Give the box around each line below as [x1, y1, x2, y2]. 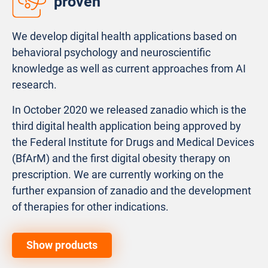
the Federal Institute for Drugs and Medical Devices [12, 135, 254, 148]
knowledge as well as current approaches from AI [12, 62, 246, 75]
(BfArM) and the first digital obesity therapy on [12, 151, 230, 165]
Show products [26, 238, 98, 251]
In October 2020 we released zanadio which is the [12, 103, 246, 116]
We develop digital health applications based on [12, 30, 237, 43]
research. [12, 78, 57, 92]
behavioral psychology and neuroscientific [12, 46, 211, 59]
